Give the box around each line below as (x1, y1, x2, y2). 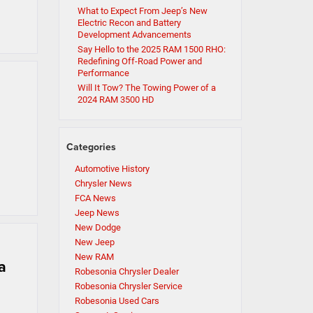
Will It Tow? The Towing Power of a (77, 82, 216, 94)
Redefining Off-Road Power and (77, 56, 202, 67)
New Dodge (74, 222, 121, 233)
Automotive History (74, 163, 150, 175)
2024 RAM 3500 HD (77, 94, 154, 105)
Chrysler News (74, 178, 132, 189)
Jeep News (74, 208, 119, 219)
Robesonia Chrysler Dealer (74, 266, 179, 277)
